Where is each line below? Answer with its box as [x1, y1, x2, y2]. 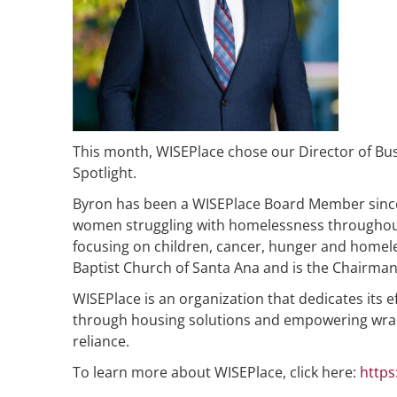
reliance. [73, 331, 129, 351]
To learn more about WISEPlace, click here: [73, 362, 360, 382]
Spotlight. [73, 162, 136, 183]
